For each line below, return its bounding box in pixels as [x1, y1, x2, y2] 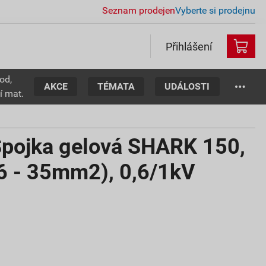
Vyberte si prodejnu [175, 4, 255, 16]
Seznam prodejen [102, 4, 175, 16]
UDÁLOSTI [164, 80, 210, 92]
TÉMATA [97, 80, 135, 92]
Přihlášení [166, 40, 212, 53]
